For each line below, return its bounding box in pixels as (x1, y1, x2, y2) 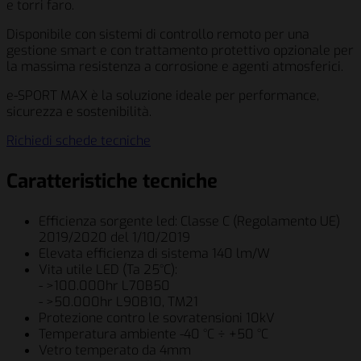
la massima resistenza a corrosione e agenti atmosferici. (6, 58, 343, 76)
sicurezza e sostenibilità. (6, 103, 151, 121)
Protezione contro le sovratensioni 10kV (39, 309, 275, 327)
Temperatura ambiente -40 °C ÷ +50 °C (39, 326, 268, 343)
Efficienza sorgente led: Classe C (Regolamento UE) (39, 213, 340, 230)
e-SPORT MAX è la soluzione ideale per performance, (6, 87, 319, 105)
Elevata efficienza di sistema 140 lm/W (39, 245, 270, 263)
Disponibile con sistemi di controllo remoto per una (6, 26, 309, 44)
